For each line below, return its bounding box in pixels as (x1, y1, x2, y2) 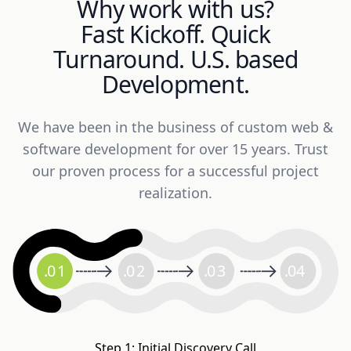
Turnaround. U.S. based (52, 43, 299, 76)
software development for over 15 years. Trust (23, 139, 328, 159)
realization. (139, 183, 212, 203)
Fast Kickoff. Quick (81, 18, 270, 51)
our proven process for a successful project (32, 161, 319, 181)
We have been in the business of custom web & (18, 118, 333, 137)
